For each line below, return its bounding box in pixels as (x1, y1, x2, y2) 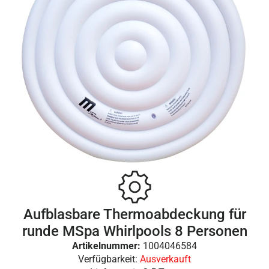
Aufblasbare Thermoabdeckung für (23, 206, 246, 223)
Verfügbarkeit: (78, 253, 140, 265)
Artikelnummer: (72, 240, 143, 252)
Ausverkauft (140, 253, 191, 265)
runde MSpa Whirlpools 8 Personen (22, 223, 247, 240)
